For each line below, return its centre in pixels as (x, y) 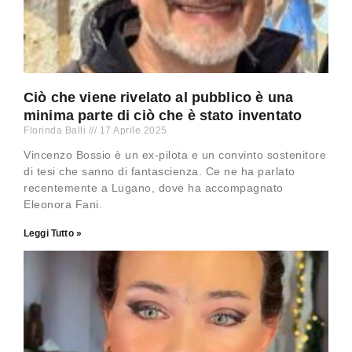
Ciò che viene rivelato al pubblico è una (158, 98)
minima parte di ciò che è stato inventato (163, 116)
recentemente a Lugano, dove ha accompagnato (154, 188)
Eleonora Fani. (63, 205)
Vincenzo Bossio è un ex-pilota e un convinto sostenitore (175, 155)
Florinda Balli (56, 131)
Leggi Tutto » (53, 234)
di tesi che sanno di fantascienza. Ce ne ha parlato (159, 172)
